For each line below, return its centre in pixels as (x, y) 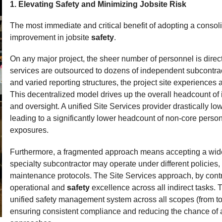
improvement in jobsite (50, 38)
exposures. (29, 130)
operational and (38, 187)
